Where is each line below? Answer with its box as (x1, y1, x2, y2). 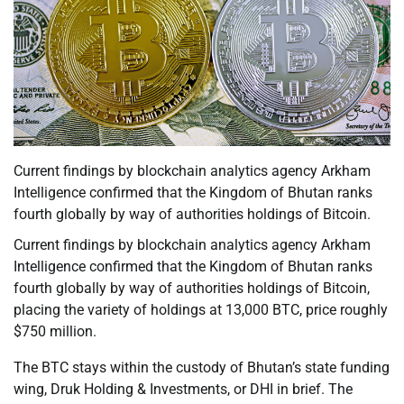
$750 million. (14, 323, 96, 341)
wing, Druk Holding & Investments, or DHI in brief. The (14, 381, 353, 399)
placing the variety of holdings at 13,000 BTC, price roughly (14, 301, 388, 319)
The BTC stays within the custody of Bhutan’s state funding (14, 359, 390, 377)
